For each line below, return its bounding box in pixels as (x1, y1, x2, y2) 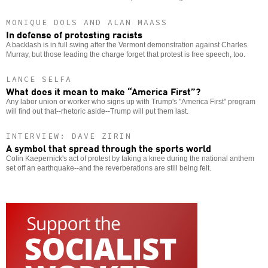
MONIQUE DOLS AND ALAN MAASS (6, 17, 167, 28)
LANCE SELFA (6, 74, 72, 84)
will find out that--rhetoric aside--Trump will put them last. (6, 106, 188, 115)
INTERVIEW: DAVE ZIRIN (6, 130, 132, 141)
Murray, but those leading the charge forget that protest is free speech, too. (6, 50, 245, 59)
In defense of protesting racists (6, 26, 142, 41)
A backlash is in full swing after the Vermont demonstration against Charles (6, 40, 247, 49)
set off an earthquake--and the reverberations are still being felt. (6, 163, 211, 172)
